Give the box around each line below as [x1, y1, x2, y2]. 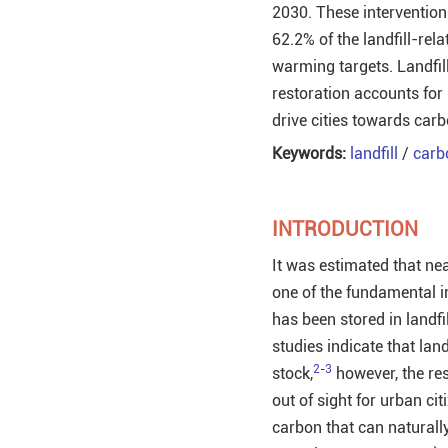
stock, [272, 363, 313, 383]
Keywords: [272, 143, 346, 163]
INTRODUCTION [272, 216, 418, 241]
